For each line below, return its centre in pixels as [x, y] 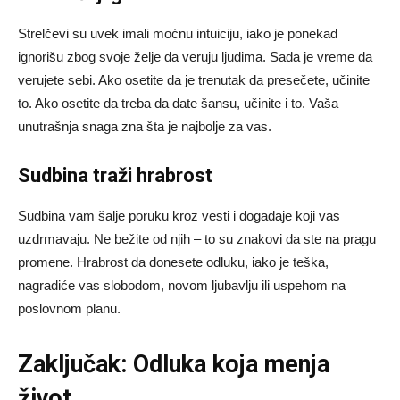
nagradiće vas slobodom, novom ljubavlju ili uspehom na [182, 286]
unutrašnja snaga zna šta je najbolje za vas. [145, 127]
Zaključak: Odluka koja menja [174, 365]
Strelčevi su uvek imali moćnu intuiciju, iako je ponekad [178, 34]
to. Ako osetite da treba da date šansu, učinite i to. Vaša [178, 104]
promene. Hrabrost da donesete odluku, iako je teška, [173, 262]
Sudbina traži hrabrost [115, 176]
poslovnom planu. [69, 309]
